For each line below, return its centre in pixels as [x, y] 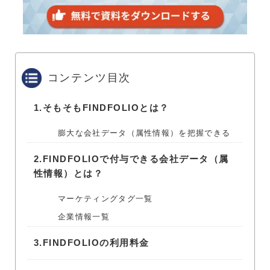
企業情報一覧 [84, 217]
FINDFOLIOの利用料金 [96, 243]
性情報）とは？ [68, 174]
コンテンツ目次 [89, 78]
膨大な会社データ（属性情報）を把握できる [144, 133]
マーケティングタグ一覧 [105, 199]
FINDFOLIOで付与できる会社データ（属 [136, 159]
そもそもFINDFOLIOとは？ [106, 108]
